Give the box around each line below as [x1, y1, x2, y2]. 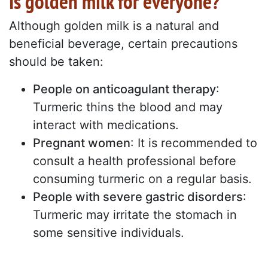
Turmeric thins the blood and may [33, 100, 223, 115]
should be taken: [9, 54, 103, 69]
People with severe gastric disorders [33, 190, 243, 205]
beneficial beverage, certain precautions [9, 36, 237, 51]
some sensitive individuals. [33, 226, 184, 240]
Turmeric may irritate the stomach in [33, 208, 237, 223]
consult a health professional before [33, 154, 236, 169]
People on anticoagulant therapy [33, 82, 216, 97]
